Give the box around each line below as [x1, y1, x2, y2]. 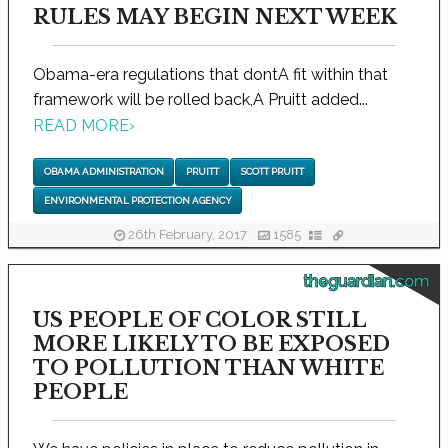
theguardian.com [303, 271, 429, 291]
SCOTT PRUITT [240, 166, 304, 178]
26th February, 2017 [124, 227, 250, 243]
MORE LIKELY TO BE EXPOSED [33, 331, 390, 356]
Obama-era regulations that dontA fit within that [33, 64, 388, 84]
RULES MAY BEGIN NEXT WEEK [33, 4, 397, 29]
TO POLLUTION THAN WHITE [33, 355, 384, 380]
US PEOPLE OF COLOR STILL [33, 307, 366, 332]
